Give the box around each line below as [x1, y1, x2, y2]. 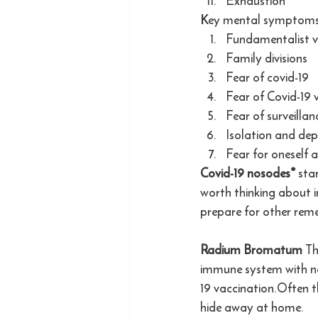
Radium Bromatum [200, 240, 305, 259]
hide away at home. [200, 297, 307, 317]
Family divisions [226, 48, 307, 67]
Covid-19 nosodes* [200, 163, 295, 182]
